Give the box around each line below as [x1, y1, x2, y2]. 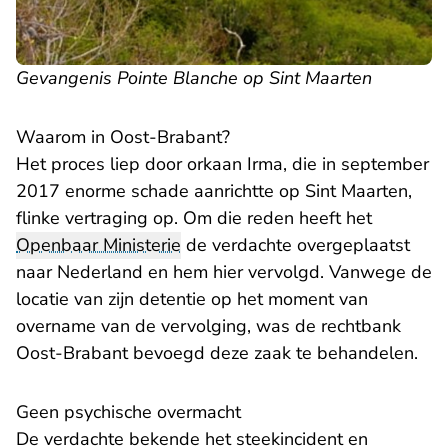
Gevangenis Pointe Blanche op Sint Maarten [16, 66, 372, 91]
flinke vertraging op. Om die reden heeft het [16, 206, 372, 231]
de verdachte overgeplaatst [181, 233, 410, 258]
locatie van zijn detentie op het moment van [16, 287, 368, 312]
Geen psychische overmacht [16, 400, 241, 425]
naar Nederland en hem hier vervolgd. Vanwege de [16, 260, 432, 285]
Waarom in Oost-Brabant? [16, 125, 230, 150]
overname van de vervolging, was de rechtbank [16, 314, 401, 339]
